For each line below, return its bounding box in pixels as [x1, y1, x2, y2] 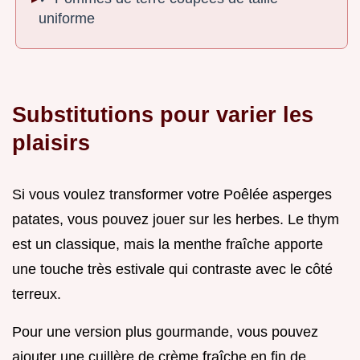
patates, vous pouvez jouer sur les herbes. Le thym [12, 211, 339, 228]
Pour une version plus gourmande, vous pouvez [12, 324, 318, 341]
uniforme [39, 10, 96, 27]
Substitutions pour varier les [12, 102, 313, 128]
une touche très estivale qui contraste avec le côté [12, 261, 333, 278]
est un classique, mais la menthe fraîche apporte [12, 236, 323, 253]
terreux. [12, 286, 61, 303]
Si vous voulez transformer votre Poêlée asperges [12, 186, 332, 203]
